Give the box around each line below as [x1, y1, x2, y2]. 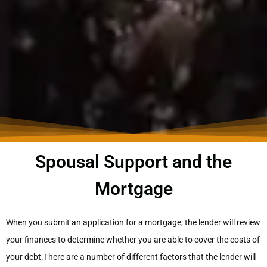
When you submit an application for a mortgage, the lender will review [6, 218, 260, 228]
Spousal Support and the [35, 151, 232, 173]
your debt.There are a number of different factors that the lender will [6, 252, 256, 262]
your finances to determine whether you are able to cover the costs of [6, 235, 260, 245]
